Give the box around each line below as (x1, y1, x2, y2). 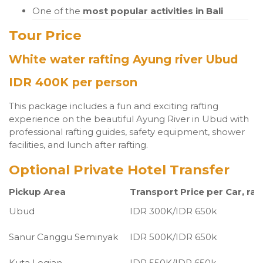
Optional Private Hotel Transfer (9, 161, 230, 178)
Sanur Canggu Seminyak (9, 231, 118, 242)
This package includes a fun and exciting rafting (9, 100, 218, 112)
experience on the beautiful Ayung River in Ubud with (9, 113, 249, 124)
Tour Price (9, 26, 82, 43)
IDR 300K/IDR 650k (130, 205, 217, 217)
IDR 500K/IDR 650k (130, 231, 217, 242)
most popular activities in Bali (83, 5, 223, 16)
